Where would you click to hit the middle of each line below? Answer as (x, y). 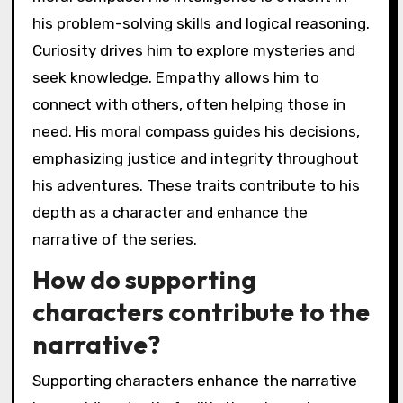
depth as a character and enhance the (170, 212)
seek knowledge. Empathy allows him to (175, 77)
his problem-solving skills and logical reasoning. (201, 23)
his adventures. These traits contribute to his (196, 185)
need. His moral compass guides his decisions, (196, 131)
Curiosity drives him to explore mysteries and (193, 50)
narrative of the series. (114, 239)
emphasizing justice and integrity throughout (195, 158)
